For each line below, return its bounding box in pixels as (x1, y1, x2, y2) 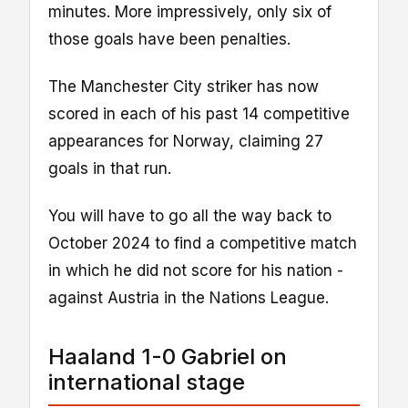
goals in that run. (48, 158, 171, 178)
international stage (48, 368, 245, 395)
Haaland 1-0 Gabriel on (48, 342, 287, 370)
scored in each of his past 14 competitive (48, 104, 350, 123)
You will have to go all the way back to (48, 206, 331, 225)
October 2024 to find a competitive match (48, 233, 357, 252)
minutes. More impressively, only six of (48, 2, 331, 21)
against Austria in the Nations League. (48, 288, 329, 307)
